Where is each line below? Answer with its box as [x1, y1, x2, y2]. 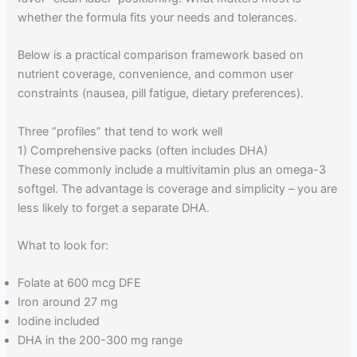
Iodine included [18, 314, 100, 329]
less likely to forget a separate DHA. [18, 200, 210, 215]
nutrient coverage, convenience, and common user [18, 67, 294, 82]
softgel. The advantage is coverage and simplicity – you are [18, 181, 338, 196]
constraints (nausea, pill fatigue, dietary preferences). [18, 86, 304, 101]
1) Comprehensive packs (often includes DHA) [18, 143, 269, 158]
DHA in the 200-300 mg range [18, 333, 183, 348]
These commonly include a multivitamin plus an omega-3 [18, 162, 327, 177]
